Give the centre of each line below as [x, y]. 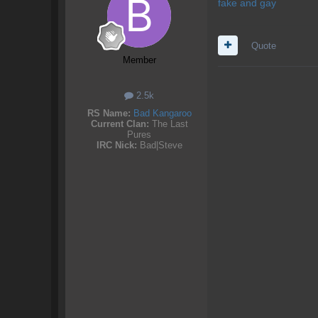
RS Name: [109, 113]
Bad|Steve [159, 145]
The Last [168, 124]
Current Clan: [120, 124]
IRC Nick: [116, 145]
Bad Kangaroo [162, 113]
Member [139, 60]
